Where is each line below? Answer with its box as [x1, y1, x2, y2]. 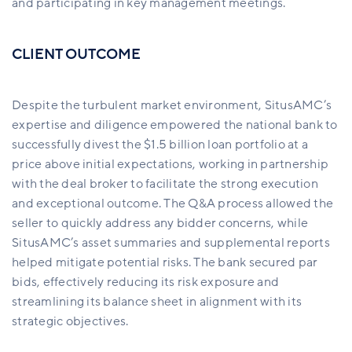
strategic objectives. [12, 313, 131, 331]
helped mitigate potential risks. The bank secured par [12, 254, 318, 272]
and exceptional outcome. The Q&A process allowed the [12, 195, 333, 213]
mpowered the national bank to [157, 116, 338, 134]
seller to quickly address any [12, 214, 177, 233]
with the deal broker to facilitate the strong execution [12, 175, 318, 193]
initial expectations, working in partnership [79, 156, 328, 174]
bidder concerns [176, 214, 272, 233]
